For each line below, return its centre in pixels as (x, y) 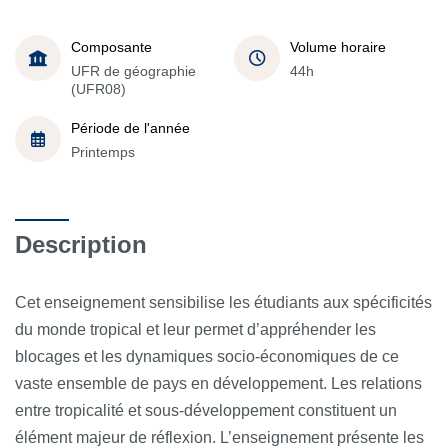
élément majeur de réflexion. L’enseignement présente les (219, 437)
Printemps (103, 152)
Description (81, 244)
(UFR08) (98, 89)
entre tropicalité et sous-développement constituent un (206, 410)
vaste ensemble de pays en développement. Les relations (218, 383)
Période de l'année (130, 128)
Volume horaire (338, 47)
